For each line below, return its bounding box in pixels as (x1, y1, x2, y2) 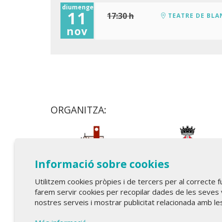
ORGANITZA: (51, 103, 107, 116)
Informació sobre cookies (35, 157, 169, 171)
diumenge (62, 2, 94, 11)
